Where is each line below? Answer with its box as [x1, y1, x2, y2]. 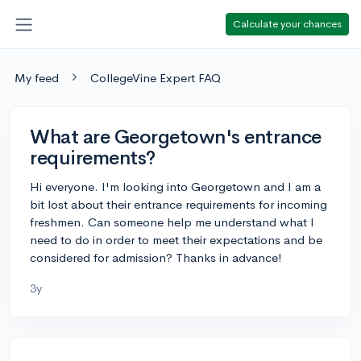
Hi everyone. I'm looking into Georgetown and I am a [30, 178, 321, 194]
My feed [15, 69, 59, 85]
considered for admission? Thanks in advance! [30, 249, 282, 265]
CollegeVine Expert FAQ [90, 69, 221, 85]
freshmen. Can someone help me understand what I [30, 214, 314, 230]
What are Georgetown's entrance [30, 124, 322, 149]
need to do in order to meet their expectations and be [30, 231, 322, 247]
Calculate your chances [233, 16, 342, 31]
